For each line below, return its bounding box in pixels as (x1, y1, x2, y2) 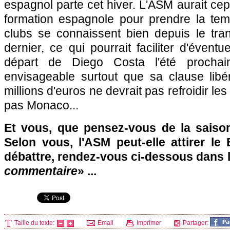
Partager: (181, 219, 210, 226)
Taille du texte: (13, 219, 56, 226)
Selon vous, (4, 136, 79, 149)
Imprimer (135, 219, 161, 226)
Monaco (27, 99, 69, 112)
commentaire (4, 164, 78, 178)
